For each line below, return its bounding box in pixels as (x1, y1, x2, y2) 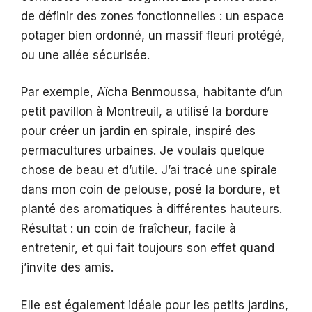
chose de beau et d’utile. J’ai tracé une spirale (21, 163, 277, 178)
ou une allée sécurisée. (21, 47, 150, 62)
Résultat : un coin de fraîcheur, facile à (21, 221, 236, 236)
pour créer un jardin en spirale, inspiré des (21, 124, 256, 139)
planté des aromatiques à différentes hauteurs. (21, 202, 282, 217)
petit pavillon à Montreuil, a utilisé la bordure (21, 104, 269, 119)
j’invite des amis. (21, 260, 114, 275)
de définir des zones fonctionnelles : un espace (21, 8, 284, 23)
